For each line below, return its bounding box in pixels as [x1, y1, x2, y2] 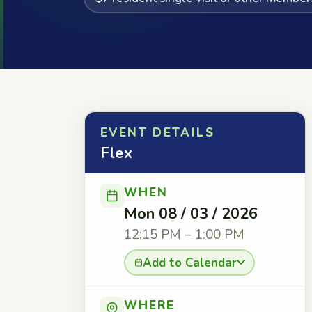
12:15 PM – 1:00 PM [124, 226, 244, 244]
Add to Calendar [142, 254, 237, 271]
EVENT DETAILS [100, 125, 214, 141]
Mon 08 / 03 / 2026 [124, 203, 258, 224]
